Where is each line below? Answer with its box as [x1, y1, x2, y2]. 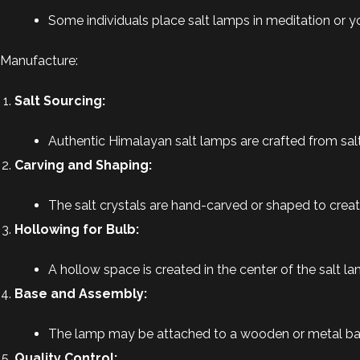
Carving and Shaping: [14, 157, 152, 173]
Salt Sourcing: [14, 93, 105, 108]
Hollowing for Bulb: [14, 222, 139, 237]
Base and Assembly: [14, 286, 147, 301]
